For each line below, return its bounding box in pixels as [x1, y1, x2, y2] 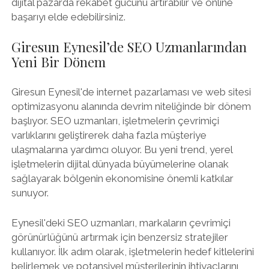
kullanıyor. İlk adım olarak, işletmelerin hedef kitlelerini [11, 245, 254, 258]
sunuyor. [11, 187, 49, 199]
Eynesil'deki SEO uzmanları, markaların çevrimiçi [11, 216, 231, 229]
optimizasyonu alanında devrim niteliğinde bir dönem [11, 100, 251, 112]
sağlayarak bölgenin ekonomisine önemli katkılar [11, 172, 234, 184]
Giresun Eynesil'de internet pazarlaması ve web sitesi [11, 86, 251, 98]
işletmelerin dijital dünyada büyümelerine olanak [11, 158, 229, 170]
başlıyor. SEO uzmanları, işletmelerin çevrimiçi [11, 115, 219, 127]
